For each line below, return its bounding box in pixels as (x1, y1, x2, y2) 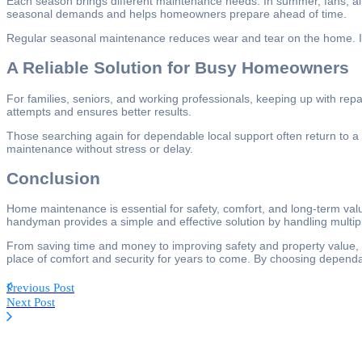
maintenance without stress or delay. (6, 141, 193, 155)
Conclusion (6, 169, 100, 188)
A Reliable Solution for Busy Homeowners (6, 58, 349, 78)
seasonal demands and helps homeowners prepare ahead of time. (6, 6, 347, 20)
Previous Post (6, 281, 74, 295)
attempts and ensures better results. (6, 104, 192, 118)
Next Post (6, 296, 55, 309)
